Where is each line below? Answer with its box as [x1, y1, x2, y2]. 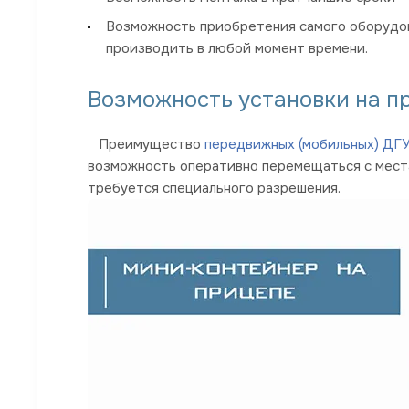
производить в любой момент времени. [106, 38, 368, 58]
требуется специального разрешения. [88, 178, 341, 197]
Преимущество [88, 134, 204, 153]
